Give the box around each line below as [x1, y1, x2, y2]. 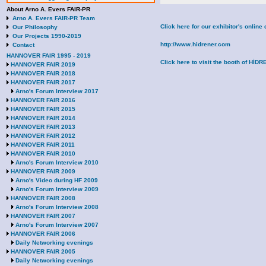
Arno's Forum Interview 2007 [15, 221, 99, 228]
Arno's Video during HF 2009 [15, 177, 98, 183]
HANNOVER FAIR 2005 [11, 248, 75, 255]
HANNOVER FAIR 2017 [11, 79, 75, 85]
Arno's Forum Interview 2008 [15, 204, 99, 210]
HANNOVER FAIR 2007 [11, 213, 75, 219]
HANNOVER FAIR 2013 [11, 123, 75, 130]
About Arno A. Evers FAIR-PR [7, 6, 90, 12]
